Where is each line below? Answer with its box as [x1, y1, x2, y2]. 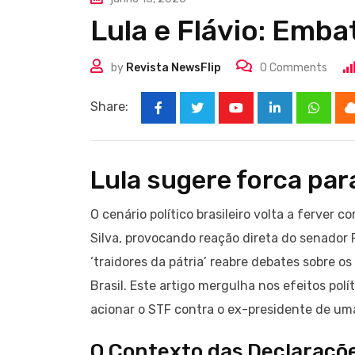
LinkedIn [273, 110, 325, 126]
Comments [267, 61, 327, 75]
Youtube [235, 110, 285, 126]
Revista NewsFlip [126, 61, 221, 75]
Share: [90, 99, 128, 115]
